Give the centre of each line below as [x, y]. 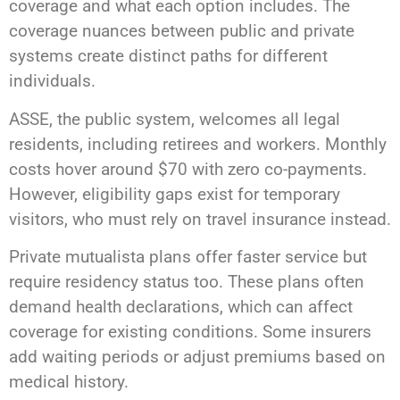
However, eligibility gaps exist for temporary [175, 194]
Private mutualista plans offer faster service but [188, 256]
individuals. [52, 81]
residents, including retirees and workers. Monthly [198, 144]
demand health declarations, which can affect [181, 306]
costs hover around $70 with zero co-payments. [188, 169]
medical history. [69, 381]
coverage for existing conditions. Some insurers [190, 331]
